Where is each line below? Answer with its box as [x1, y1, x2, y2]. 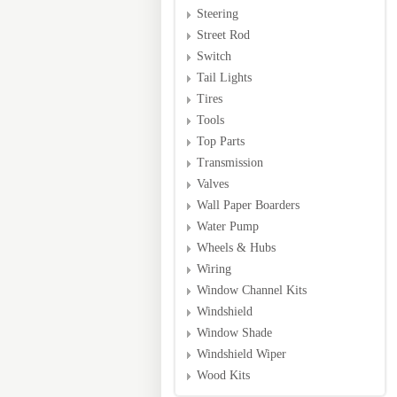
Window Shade [197, 326, 272, 339]
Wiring [197, 262, 231, 276]
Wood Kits [197, 369, 250, 382]
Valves [197, 177, 229, 191]
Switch [197, 50, 231, 63]
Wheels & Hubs [197, 241, 276, 254]
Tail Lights [197, 71, 252, 84]
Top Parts [197, 135, 245, 148]
